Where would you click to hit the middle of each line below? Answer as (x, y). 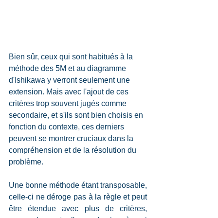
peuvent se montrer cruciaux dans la (72, 138)
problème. (26, 162)
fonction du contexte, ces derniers (67, 127)
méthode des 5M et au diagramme (68, 68)
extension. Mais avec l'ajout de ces (70, 91)
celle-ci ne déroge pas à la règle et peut (78, 197)
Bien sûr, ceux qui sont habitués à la (72, 56)
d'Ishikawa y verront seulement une (70, 80)
